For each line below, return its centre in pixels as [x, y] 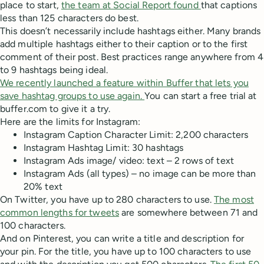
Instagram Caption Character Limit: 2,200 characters [136, 135]
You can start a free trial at [201, 96]
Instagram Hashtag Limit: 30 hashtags [104, 148]
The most [234, 200]
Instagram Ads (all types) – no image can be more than [140, 174]
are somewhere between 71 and [189, 213]
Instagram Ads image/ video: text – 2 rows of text [129, 161]
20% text [43, 187]
